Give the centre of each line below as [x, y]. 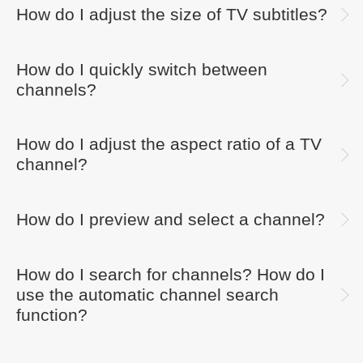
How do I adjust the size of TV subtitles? [172, 14]
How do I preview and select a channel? [171, 219]
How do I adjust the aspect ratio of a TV [169, 145]
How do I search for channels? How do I [171, 274]
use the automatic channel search [147, 295]
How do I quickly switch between [142, 69]
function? [52, 315]
